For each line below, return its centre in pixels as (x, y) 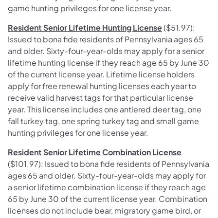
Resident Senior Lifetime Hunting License (85, 28)
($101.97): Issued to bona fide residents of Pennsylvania (109, 164)
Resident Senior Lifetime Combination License (95, 152)
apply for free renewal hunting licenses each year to (102, 86)
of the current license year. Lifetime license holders (101, 74)
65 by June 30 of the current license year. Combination (108, 199)
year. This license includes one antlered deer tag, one (105, 109)
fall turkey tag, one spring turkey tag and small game (103, 121)
